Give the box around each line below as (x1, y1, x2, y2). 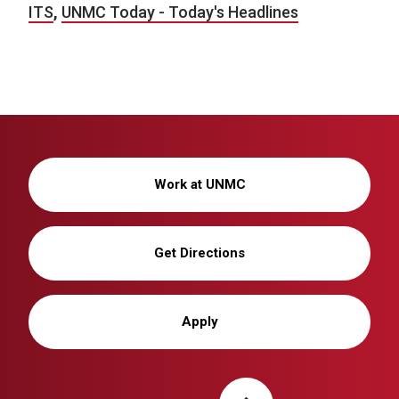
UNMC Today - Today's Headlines (61, 3, 298, 22)
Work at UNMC (153, 176, 246, 193)
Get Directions (154, 245, 245, 262)
